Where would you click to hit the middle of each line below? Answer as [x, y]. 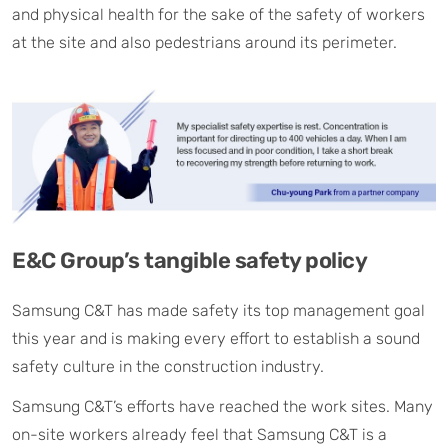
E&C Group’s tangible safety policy [189, 261]
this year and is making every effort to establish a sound [216, 339]
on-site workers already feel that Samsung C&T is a [199, 435]
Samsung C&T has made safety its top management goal [218, 311]
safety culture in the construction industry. [168, 367]
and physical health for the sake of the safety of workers [218, 15]
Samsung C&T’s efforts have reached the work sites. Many [222, 407]
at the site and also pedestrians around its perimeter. [204, 43]
